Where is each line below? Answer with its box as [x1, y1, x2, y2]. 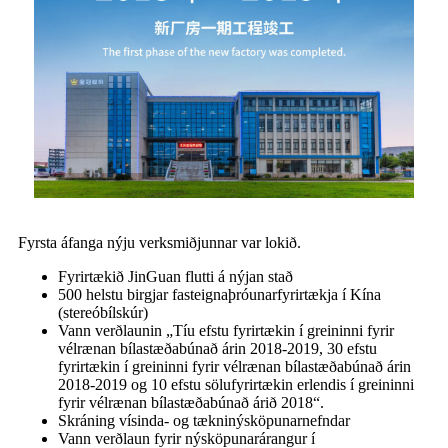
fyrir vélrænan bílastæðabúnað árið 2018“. [58, 393, 324, 411]
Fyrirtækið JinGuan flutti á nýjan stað [58, 267, 293, 285]
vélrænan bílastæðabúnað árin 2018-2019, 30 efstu [58, 339, 377, 357]
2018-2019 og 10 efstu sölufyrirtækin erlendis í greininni [58, 375, 414, 393]
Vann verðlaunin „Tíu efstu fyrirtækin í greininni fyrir [58, 321, 394, 339]
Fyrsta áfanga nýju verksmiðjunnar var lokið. [18, 233, 301, 251]
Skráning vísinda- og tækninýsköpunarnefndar [58, 411, 350, 429]
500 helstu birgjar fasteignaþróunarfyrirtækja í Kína [58, 285, 381, 303]
